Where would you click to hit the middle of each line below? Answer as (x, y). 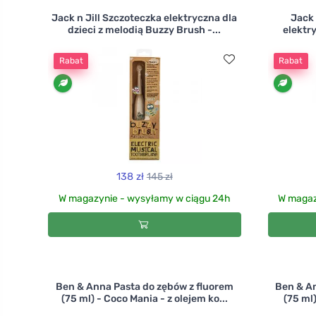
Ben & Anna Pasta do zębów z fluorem (144, 286)
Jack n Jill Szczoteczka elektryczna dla (145, 18)
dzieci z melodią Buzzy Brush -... (145, 30)
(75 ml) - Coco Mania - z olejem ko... (144, 298)
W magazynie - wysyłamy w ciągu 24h (144, 198)
